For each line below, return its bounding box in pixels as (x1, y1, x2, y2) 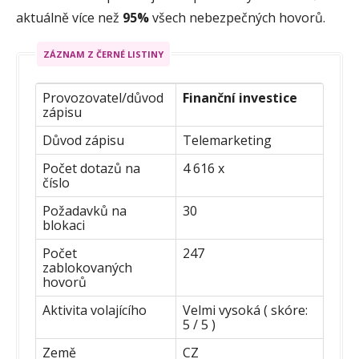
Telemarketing (183, 131, 272, 149)
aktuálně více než (16, 8, 123, 26)
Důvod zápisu (42, 131, 124, 149)
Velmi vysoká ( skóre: (183, 301, 308, 319)
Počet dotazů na (42, 159, 140, 177)
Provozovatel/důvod (42, 88, 163, 107)
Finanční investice (183, 88, 297, 107)
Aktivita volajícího (42, 301, 147, 319)
